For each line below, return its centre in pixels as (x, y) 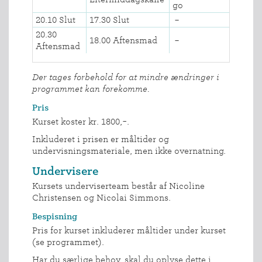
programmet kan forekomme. (91, 89)
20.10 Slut (56, 20)
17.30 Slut (109, 20)
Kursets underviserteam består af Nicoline (118, 186)
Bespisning (55, 216)
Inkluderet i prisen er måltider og (101, 139)
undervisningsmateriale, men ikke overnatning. (129, 151)
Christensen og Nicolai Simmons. (101, 197)
